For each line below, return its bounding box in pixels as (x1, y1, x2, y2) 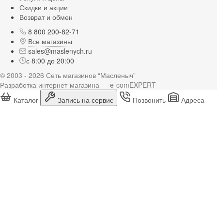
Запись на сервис (58, 94, 113, 105)
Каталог (14, 94, 38, 105)
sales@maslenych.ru (28, 46, 92, 56)
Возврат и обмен (19, 12, 73, 22)
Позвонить (133, 94, 166, 105)
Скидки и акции (19, 2, 68, 12)
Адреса (181, 94, 204, 105)
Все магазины (28, 36, 72, 46)
